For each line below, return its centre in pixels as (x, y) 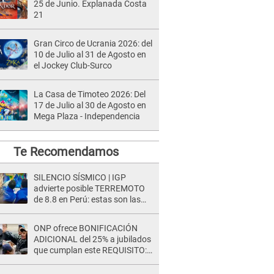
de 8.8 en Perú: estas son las (87, 199)
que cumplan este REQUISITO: (90, 250)
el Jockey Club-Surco (73, 65)
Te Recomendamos (66, 152)
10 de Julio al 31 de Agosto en (90, 54)
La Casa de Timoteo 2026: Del (90, 94)
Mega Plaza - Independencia (87, 116)
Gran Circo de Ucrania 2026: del (93, 43)
